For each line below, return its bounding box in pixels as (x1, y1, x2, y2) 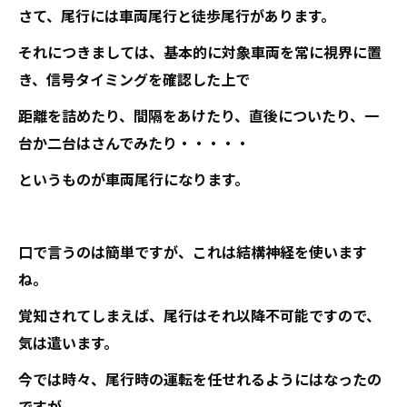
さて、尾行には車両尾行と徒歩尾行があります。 (18, 4, 335, 26)
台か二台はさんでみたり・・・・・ (18, 131, 250, 154)
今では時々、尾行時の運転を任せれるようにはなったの (18, 367, 382, 390)
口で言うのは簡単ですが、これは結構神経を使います (18, 240, 367, 263)
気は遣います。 (18, 331, 118, 353)
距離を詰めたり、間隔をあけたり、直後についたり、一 (18, 104, 379, 126)
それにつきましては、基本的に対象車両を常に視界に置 (18, 40, 382, 63)
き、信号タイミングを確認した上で (18, 67, 250, 90)
